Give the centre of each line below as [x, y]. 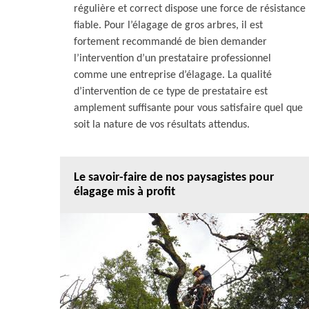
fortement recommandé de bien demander [170, 42]
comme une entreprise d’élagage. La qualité [173, 75]
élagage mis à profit [124, 192]
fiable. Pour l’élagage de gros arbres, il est [168, 26]
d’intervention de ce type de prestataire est [171, 92]
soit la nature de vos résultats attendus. [162, 125]
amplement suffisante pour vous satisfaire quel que [188, 108]
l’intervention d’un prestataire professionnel [172, 59]
